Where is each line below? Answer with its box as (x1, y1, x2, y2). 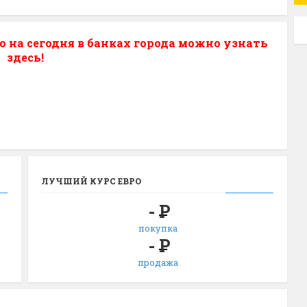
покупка (138, 222, 177, 234)
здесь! (6, 50, 44, 64)
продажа (137, 256, 178, 269)
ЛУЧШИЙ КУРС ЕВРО (42, 175, 142, 186)
